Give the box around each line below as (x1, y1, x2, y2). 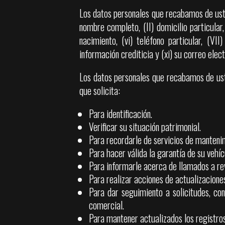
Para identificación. (89, 106, 153, 121)
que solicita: (79, 83, 120, 98)
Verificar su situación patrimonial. (89, 119, 201, 134)
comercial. (89, 197, 125, 212)
